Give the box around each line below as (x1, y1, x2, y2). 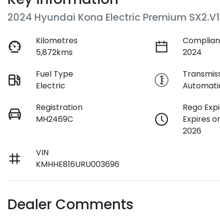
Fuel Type (36, 68, 74, 80)
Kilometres (36, 35, 78, 47)
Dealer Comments (7, 195, 134, 215)
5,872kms (36, 47, 73, 58)
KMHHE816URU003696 (36, 159, 120, 170)
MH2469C (36, 113, 74, 125)
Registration (36, 102, 83, 113)
